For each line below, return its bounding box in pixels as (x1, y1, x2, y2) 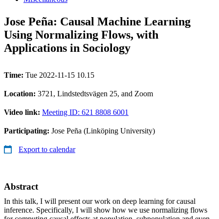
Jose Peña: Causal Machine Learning (4, 15, 191, 28)
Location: (4, 89, 38, 98)
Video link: (4, 108, 42, 116)
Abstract (4, 181, 38, 192)
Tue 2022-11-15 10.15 (25, 70, 94, 79)
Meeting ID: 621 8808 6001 (42, 108, 129, 116)
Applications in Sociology (4, 41, 131, 54)
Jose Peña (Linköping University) (51, 126, 155, 135)
